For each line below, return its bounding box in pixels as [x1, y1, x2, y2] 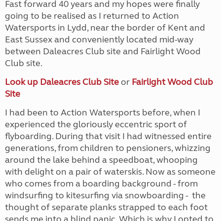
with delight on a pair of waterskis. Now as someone [5, 166, 216, 177]
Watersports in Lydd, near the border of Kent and [5, 22, 205, 33]
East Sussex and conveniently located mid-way [5, 34, 193, 45]
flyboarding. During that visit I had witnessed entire [5, 131, 212, 142]
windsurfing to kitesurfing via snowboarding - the [5, 190, 206, 201]
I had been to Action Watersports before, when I [5, 107, 200, 118]
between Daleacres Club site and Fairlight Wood [5, 46, 201, 57]
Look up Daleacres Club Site [5, 76, 119, 87]
